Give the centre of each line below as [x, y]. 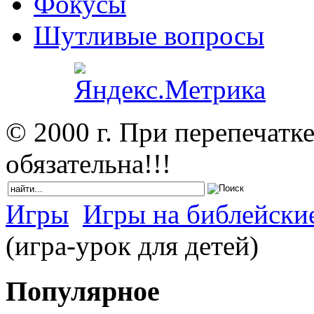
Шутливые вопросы [149, 35]
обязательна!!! [88, 163]
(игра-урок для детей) [132, 245]
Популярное [83, 291]
